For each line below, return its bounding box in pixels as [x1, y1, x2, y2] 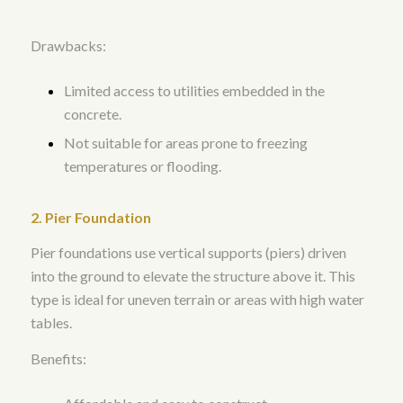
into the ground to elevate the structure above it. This [30, 267, 355, 285]
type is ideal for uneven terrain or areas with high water [30, 291, 364, 309]
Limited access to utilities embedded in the [63, 81, 325, 99]
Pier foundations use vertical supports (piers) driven [30, 244, 346, 262]
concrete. [63, 104, 121, 122]
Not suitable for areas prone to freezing [63, 133, 308, 151]
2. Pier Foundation [30, 208, 151, 226]
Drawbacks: [30, 37, 106, 55]
